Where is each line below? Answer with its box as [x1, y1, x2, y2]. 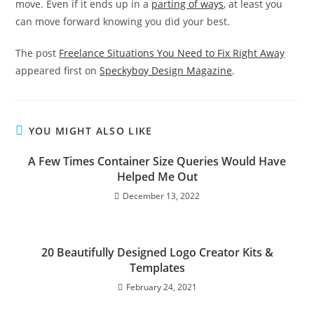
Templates [129, 259, 185, 275]
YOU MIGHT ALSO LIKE [28, 123, 153, 137]
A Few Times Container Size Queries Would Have [28, 153, 286, 169]
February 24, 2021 [125, 280, 197, 293]
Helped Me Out [116, 168, 198, 184]
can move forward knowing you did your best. [15, 14, 231, 28]
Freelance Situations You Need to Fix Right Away [59, 46, 285, 60]
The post [15, 46, 60, 60]
